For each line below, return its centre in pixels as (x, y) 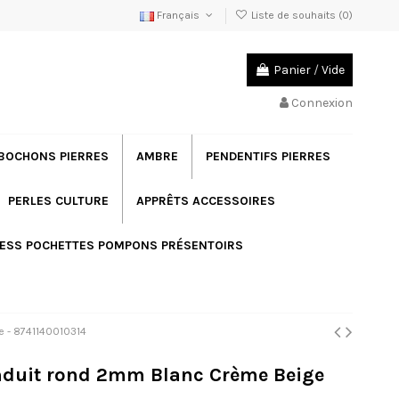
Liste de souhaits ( (295, 15)
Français (179, 15)
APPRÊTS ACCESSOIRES (205, 200)
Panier (292, 70)
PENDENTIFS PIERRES (268, 156)
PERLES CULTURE (58, 200)
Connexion (322, 102)
